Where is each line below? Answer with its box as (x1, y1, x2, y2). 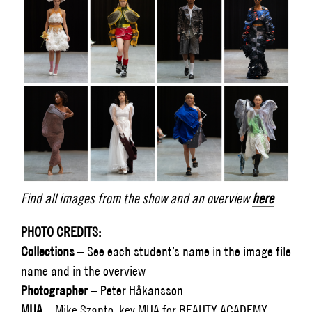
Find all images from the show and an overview (21, 189, 252, 206)
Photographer (21, 281, 91, 298)
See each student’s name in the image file (87, 242, 291, 259)
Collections (21, 242, 77, 259)
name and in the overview (21, 262, 146, 279)
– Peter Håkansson (91, 281, 183, 298)
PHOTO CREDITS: (21, 223, 101, 240)
